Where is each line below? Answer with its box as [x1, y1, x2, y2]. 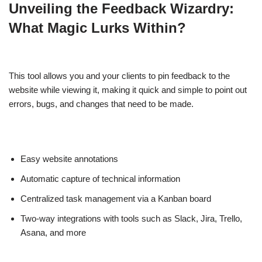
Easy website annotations [20, 153, 118, 164]
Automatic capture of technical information [20, 173, 180, 184]
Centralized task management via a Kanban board [20, 193, 211, 204]
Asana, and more [20, 227, 86, 237]
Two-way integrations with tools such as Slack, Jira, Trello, [20, 213, 242, 223]
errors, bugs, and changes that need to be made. [9, 98, 194, 109]
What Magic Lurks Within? [9, 19, 186, 36]
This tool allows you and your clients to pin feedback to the [9, 70, 230, 81]
